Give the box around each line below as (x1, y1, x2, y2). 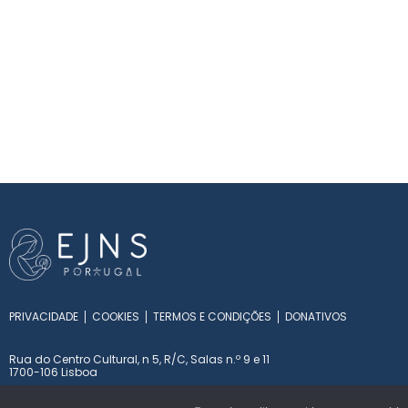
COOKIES (92, 308, 139, 324)
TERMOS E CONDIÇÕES (153, 308, 271, 324)
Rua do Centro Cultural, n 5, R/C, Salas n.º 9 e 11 (9, 351, 270, 367)
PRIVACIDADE (9, 308, 78, 324)
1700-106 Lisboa (9, 363, 97, 380)
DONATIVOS (285, 308, 347, 324)
